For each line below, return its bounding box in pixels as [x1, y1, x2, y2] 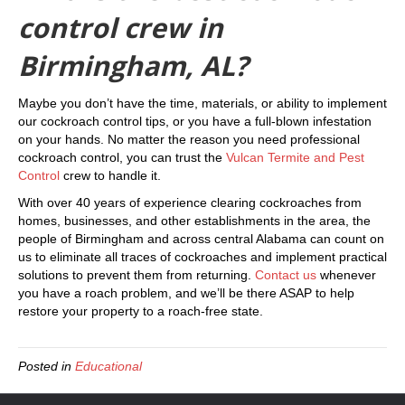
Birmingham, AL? [18, 47, 248, 84]
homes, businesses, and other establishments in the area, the [18, 213, 371, 228]
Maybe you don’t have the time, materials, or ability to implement [18, 96, 387, 110]
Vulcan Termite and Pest [226, 150, 364, 165]
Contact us [255, 268, 316, 282]
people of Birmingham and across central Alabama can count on [18, 231, 384, 246]
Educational [75, 359, 142, 373]
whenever [316, 268, 376, 282]
